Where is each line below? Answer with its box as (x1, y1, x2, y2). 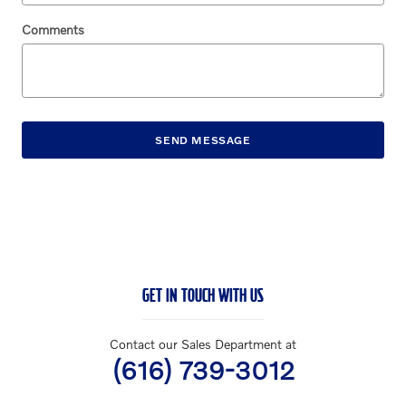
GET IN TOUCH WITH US (142, 284, 264, 307)
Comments (22, 21, 84, 37)
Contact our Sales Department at (110, 336, 296, 353)
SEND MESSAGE (155, 132, 251, 147)
